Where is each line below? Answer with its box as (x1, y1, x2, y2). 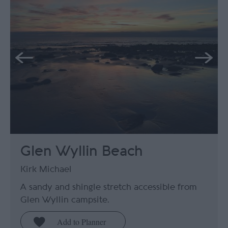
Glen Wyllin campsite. (20, 195, 109, 204)
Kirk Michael (20, 164, 72, 174)
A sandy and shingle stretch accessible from (20, 182, 197, 191)
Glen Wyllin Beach (20, 144, 142, 158)
